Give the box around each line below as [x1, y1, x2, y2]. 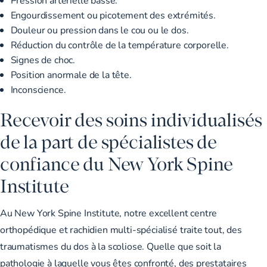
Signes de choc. [10, 52, 76, 66]
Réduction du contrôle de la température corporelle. [10, 38, 229, 51]
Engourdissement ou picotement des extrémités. [10, 8, 216, 21]
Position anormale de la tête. [10, 67, 132, 80]
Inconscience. [10, 82, 66, 95]
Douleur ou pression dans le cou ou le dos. [10, 23, 189, 36]
